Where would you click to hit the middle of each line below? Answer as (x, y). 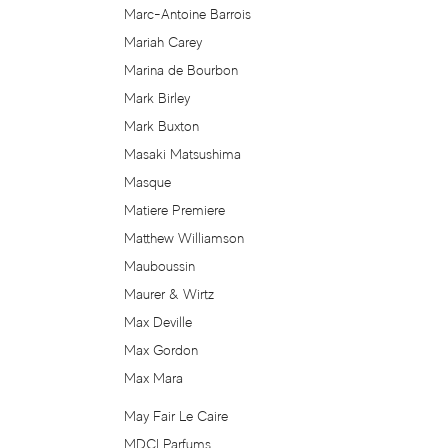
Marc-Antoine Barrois (188, 14)
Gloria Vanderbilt (83, 44)
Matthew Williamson (184, 238)
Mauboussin (160, 266)
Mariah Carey (163, 42)
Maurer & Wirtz (169, 294)
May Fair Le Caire (176, 416)
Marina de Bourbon (181, 70)
